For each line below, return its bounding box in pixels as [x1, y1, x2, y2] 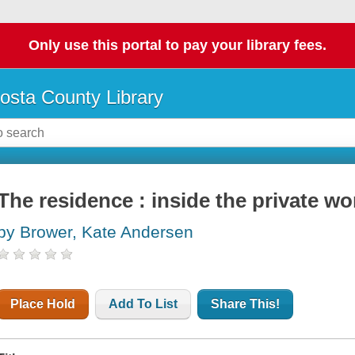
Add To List [109, 297, 178, 311]
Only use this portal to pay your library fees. [29, 37, 326, 54]
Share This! [211, 297, 281, 311]
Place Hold [10, 297, 76, 311]
